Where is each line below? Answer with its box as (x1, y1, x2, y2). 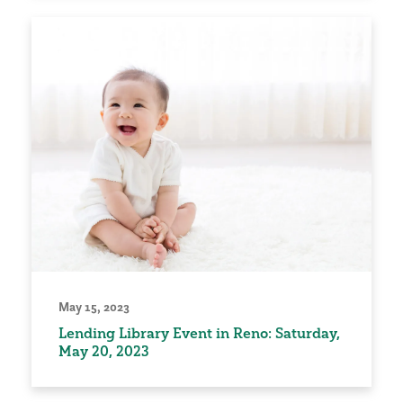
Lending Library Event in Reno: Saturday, (58, 324, 340, 343)
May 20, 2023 (58, 342, 149, 361)
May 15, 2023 (58, 299, 130, 316)
